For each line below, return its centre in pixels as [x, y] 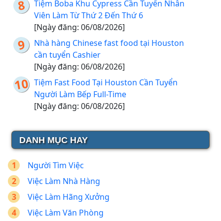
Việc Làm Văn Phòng [66, 213]
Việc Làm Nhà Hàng [64, 181]
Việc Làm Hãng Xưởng [69, 197]
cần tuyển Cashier [67, 55]
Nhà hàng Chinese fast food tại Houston [109, 43]
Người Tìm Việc [56, 166]
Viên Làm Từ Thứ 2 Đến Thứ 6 [89, 16]
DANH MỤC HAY [54, 140]
